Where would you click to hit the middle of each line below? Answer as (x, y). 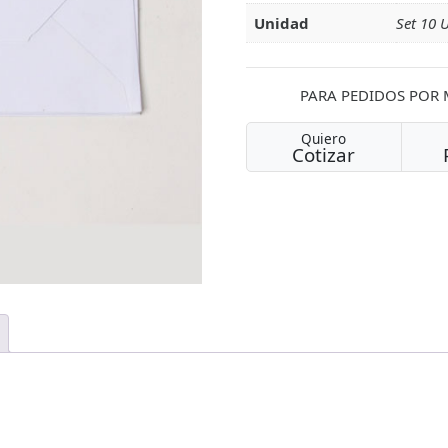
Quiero (324, 139)
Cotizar (324, 155)
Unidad (281, 23)
